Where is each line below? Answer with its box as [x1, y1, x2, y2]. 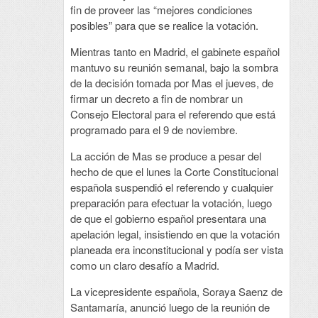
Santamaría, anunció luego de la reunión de [70, 300, 270, 315]
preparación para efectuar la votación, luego [70, 195, 272, 211]
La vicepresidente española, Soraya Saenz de [70, 284, 283, 300]
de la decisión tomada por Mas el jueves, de [70, 75, 273, 91]
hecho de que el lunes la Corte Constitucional [70, 164, 278, 180]
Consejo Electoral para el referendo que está [70, 106, 275, 122]
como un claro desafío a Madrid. [70, 258, 219, 273]
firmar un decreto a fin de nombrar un [70, 91, 243, 106]
